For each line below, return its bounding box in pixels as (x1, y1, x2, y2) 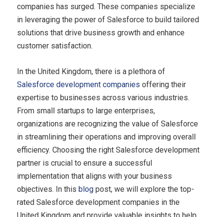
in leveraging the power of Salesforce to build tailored (17, 15, 199, 25)
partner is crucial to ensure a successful (17, 158, 152, 168)
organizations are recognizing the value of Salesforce (17, 119, 198, 129)
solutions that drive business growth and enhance (17, 28, 185, 38)
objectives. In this (17, 185, 78, 194)
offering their (140, 80, 186, 90)
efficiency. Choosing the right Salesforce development (17, 145, 200, 155)
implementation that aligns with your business (17, 171, 172, 181)
